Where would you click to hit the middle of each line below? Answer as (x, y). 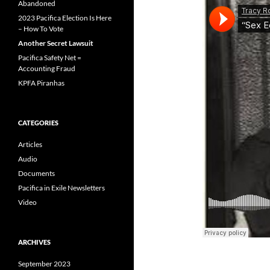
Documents (36, 173)
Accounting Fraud (47, 68)
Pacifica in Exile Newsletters (61, 188)
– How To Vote (41, 29)
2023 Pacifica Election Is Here (65, 18)
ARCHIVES (34, 242)
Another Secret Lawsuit (56, 43)
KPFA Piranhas (41, 83)
